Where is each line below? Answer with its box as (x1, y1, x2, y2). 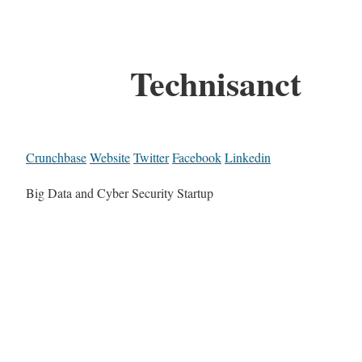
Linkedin (225, 149, 271, 166)
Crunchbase (26, 149, 86, 166)
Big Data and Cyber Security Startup (26, 184, 213, 202)
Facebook (172, 149, 221, 166)
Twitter (133, 149, 169, 166)
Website (90, 149, 130, 166)
